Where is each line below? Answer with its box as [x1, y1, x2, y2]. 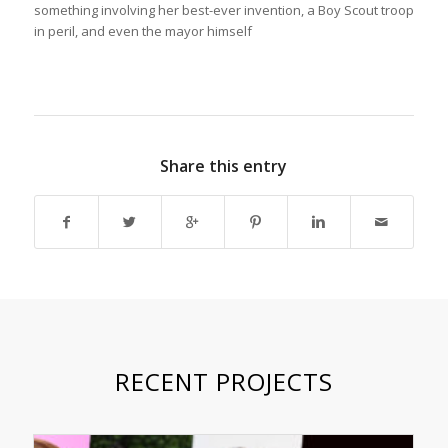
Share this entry [160, 155, 288, 178]
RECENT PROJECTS [114, 365, 333, 399]
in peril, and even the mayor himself [33, 22, 252, 41]
